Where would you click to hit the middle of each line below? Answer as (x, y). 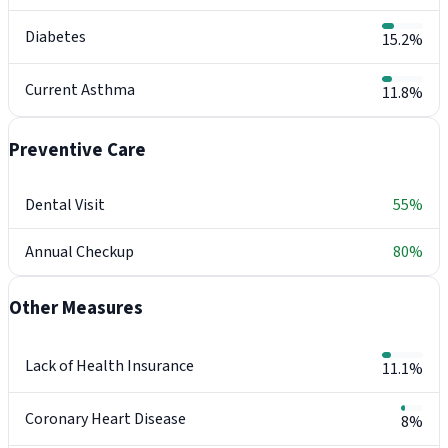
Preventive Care (77, 149)
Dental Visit (65, 204)
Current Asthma (80, 90)
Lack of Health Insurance (109, 365)
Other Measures (76, 308)
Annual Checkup (79, 251)
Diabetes (55, 37)
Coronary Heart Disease (105, 418)
